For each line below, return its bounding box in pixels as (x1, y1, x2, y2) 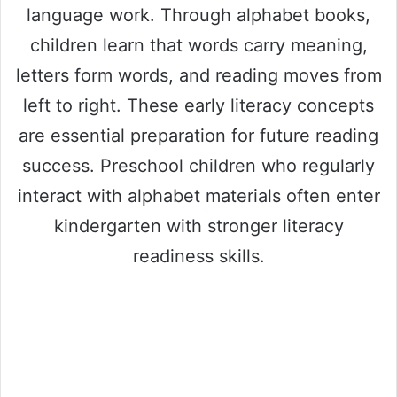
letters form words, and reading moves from (15, 64, 382, 86)
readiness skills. (132, 245, 265, 267)
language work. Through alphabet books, (27, 4, 370, 26)
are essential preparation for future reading (19, 124, 378, 146)
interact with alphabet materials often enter (17, 184, 380, 206)
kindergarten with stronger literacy (53, 214, 344, 237)
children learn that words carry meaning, (29, 34, 368, 56)
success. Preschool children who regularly (22, 154, 375, 176)
